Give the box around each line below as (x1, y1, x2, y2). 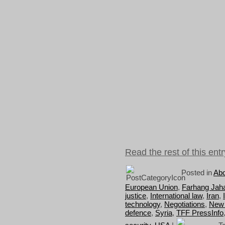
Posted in (179, 168, 213, 177)
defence (125, 208, 151, 217)
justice (125, 191, 146, 200)
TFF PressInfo (176, 208, 223, 217)
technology (125, 199, 160, 208)
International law (150, 191, 202, 200)
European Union (125, 182, 178, 191)
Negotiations (164, 199, 205, 208)
